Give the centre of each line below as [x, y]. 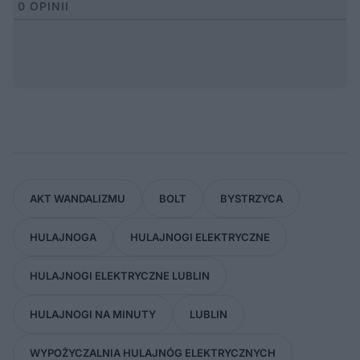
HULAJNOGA [63, 237]
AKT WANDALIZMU [78, 198]
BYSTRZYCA [252, 198]
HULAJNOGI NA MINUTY [93, 314]
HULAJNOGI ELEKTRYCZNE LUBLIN [120, 275]
